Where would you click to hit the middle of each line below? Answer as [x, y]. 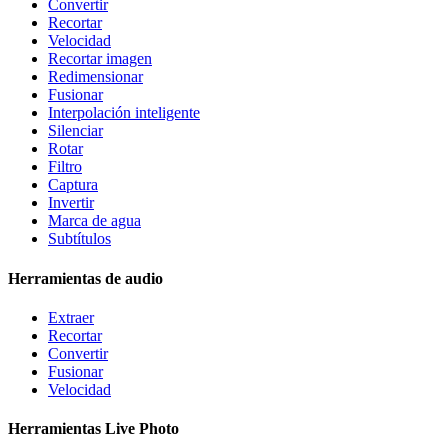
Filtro [65, 167]
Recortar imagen [100, 59]
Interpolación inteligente [124, 113]
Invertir [71, 203]
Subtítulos [79, 239]
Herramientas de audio [85, 278]
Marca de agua [94, 221]
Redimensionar [95, 77]
